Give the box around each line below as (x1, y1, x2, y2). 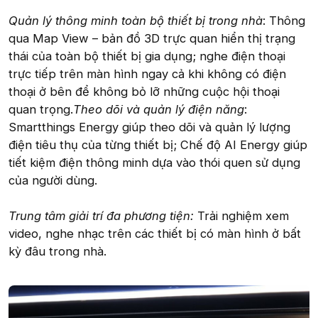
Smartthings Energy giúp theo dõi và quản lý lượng (9, 119, 290, 134)
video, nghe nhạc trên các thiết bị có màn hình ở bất (9, 226, 301, 241)
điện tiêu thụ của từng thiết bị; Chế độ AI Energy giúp (9, 137, 307, 152)
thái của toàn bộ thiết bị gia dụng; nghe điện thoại (9, 48, 285, 63)
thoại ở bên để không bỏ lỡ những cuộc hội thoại (9, 84, 280, 99)
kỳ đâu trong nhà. (9, 243, 106, 258)
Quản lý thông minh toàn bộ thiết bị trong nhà (9, 13, 263, 28)
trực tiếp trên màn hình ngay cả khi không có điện (9, 66, 286, 81)
